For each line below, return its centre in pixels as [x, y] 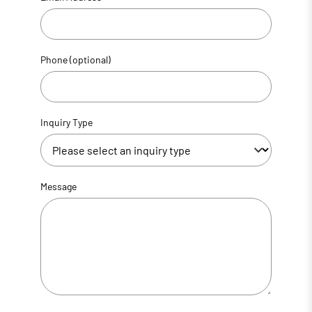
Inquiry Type [66, 122]
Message [58, 186]
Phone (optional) [75, 59]
